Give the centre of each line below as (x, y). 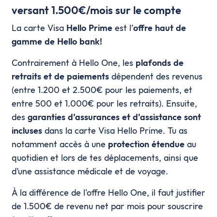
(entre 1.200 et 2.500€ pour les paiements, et (102, 90)
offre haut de (160, 28)
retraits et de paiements (60, 76)
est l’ (123, 28)
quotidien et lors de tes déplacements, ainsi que (105, 157)
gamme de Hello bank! (57, 41)
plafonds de (160, 62)
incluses (27, 130)
